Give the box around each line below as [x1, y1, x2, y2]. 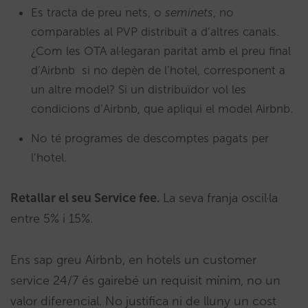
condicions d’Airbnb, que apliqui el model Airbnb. [31, 102, 293, 116]
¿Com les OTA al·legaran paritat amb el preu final [31, 44, 291, 58]
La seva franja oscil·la [163, 190, 278, 206]
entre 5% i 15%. [10, 211, 93, 227]
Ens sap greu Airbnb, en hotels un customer [10, 252, 256, 268]
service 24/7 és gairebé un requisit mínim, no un [10, 273, 280, 289]
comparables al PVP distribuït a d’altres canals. [31, 25, 279, 39]
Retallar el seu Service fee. [10, 190, 163, 206]
